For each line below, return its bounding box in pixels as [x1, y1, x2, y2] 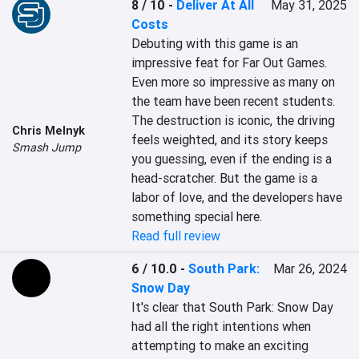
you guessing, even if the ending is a [131, 151, 333, 167]
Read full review [131, 228, 221, 244]
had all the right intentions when [131, 318, 312, 334]
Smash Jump [12, 140, 81, 155]
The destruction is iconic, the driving [131, 112, 336, 128]
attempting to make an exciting [131, 337, 309, 353]
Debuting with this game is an [131, 35, 299, 51]
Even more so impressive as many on [131, 74, 336, 90]
